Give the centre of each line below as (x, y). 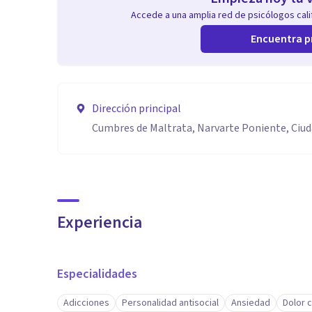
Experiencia (100, 223)
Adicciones (86, 303)
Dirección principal (136, 109)
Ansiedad (251, 303)
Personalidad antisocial (170, 303)
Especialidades (97, 274)
